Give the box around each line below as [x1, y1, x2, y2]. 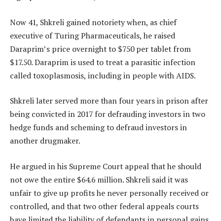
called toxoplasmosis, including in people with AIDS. [10, 70, 196, 81]
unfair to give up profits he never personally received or [10, 187, 209, 198]
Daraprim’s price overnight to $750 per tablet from [10, 43, 191, 54]
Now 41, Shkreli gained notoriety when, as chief [10, 16, 177, 28]
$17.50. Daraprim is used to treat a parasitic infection [10, 56, 195, 68]
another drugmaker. [10, 135, 80, 147]
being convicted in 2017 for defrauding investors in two [10, 109, 205, 120]
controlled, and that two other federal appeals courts [10, 200, 199, 212]
